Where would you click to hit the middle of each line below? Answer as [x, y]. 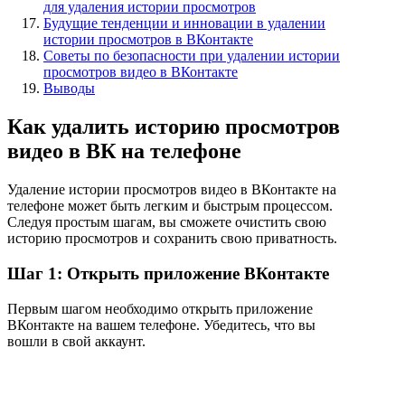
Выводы [69, 89]
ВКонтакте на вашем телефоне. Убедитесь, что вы [161, 325]
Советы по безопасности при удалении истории [192, 56]
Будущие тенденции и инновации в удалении [184, 24]
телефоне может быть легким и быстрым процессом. [170, 206]
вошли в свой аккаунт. [76, 341]
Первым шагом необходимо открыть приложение [160, 308]
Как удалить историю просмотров [174, 127]
